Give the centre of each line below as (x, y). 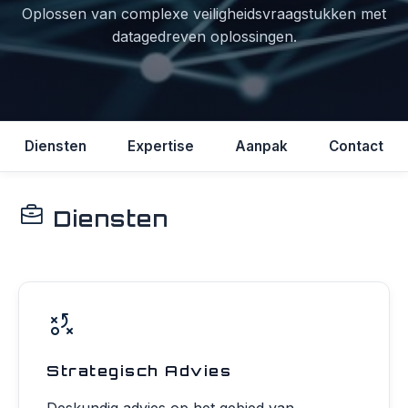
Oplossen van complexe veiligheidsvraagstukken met (204, 14)
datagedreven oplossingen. (204, 37)
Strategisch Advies (139, 371)
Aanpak (261, 146)
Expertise (161, 146)
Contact (356, 146)
